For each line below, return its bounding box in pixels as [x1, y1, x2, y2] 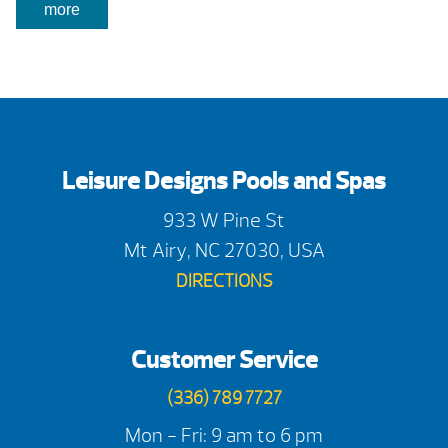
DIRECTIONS [175, 270, 273, 294]
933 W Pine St [163, 208, 285, 234]
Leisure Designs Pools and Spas [62, 166, 386, 197]
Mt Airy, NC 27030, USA [123, 238, 325, 264]
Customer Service [130, 345, 318, 376]
